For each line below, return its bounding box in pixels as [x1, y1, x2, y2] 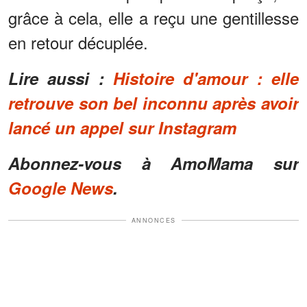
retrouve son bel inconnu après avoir [8, 90, 299, 114]
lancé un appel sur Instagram [8, 115, 236, 139]
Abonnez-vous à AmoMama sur [8, 151, 299, 175]
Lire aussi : [8, 66, 113, 90]
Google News [8, 175, 113, 199]
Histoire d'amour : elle [113, 66, 299, 90]
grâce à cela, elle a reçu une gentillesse [8, 5, 299, 29]
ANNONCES [131, 215, 176, 225]
